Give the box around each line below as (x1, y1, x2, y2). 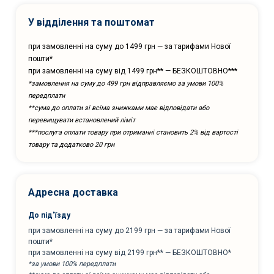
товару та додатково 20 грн (28, 140, 114, 149)
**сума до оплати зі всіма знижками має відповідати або (28, 103, 209, 112)
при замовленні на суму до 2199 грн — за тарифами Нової (28, 226, 231, 235)
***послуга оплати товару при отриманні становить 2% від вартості (28, 128, 238, 136)
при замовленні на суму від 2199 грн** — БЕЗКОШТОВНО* (28, 248, 231, 257)
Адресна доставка (28, 186, 118, 198)
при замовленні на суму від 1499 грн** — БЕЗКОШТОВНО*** (28, 66, 237, 75)
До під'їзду (28, 210, 70, 220)
